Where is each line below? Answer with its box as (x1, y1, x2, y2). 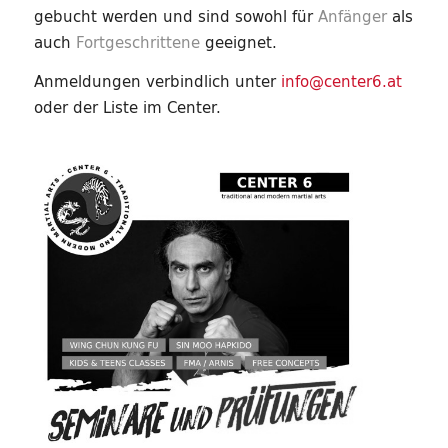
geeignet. (199, 30, 277, 56)
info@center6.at (280, 68, 402, 94)
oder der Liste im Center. (33, 94, 221, 120)
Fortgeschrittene (75, 30, 200, 56)
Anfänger (317, 4, 392, 30)
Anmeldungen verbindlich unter (33, 68, 281, 94)
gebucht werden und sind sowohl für (33, 4, 318, 30)
